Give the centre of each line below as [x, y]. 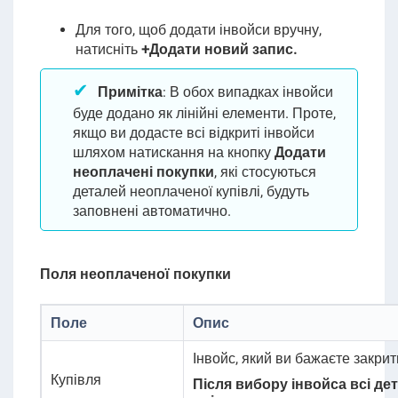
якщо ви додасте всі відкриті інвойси [193, 133]
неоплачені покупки [143, 172]
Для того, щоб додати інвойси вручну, [198, 30]
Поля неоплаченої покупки [135, 274]
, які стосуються [265, 172]
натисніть [108, 49]
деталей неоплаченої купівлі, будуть [191, 191]
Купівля [76, 380]
